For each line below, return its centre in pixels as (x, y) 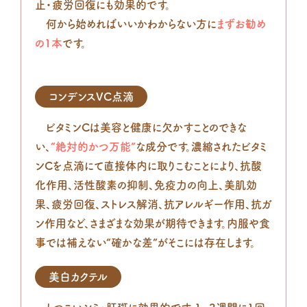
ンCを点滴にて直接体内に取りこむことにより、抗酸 (148, 166)
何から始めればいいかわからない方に (126, 24)
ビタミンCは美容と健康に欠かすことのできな (141, 128)
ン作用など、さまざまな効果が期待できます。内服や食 (152, 224)
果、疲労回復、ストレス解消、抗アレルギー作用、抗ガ (153, 205)
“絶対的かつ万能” (93, 147)
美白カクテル (78, 277)
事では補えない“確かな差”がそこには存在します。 (145, 243)
